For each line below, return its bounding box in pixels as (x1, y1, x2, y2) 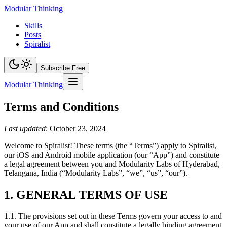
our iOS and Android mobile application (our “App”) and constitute (4, 150, 219, 159)
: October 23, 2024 (46, 124, 106, 133)
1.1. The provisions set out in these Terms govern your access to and (4, 211, 222, 220)
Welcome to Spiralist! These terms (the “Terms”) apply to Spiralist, (4, 141, 216, 150)
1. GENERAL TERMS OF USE (4, 187, 168, 201)
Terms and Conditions (4, 100, 119, 113)
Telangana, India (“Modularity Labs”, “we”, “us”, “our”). (4, 168, 187, 177)
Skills (24, 21, 42, 30)
